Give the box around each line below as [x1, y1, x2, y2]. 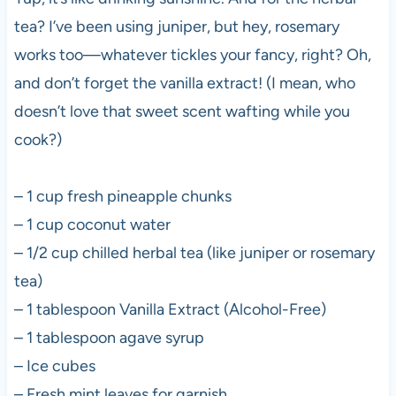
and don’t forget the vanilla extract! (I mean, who [13, 72, 355, 93]
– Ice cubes [13, 355, 95, 376]
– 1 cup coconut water [13, 214, 171, 234]
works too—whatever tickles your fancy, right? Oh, [13, 44, 371, 65]
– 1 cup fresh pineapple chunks [13, 186, 232, 206]
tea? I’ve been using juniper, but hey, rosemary [13, 16, 339, 36]
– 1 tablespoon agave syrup [13, 327, 204, 347]
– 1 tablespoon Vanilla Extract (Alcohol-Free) [13, 299, 326, 319]
